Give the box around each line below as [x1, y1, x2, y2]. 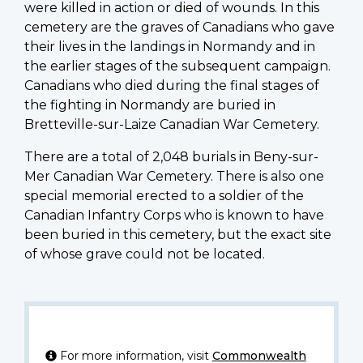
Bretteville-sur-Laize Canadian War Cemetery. [24, 116, 319, 132]
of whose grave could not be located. [24, 246, 265, 262]
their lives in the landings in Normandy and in [24, 38, 315, 54]
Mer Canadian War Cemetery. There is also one [24, 168, 324, 184]
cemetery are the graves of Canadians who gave [24, 19, 335, 35]
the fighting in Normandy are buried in [24, 96, 275, 113]
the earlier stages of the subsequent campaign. [24, 58, 331, 74]
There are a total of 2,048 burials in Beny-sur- [24, 148, 318, 164]
